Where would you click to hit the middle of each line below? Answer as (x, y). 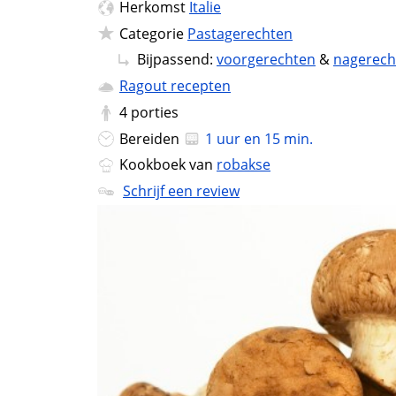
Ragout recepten (175, 86)
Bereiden (151, 138)
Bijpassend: (177, 60)
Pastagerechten (240, 33)
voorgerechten (266, 60)
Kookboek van (168, 165)
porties (155, 112)
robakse (244, 165)
